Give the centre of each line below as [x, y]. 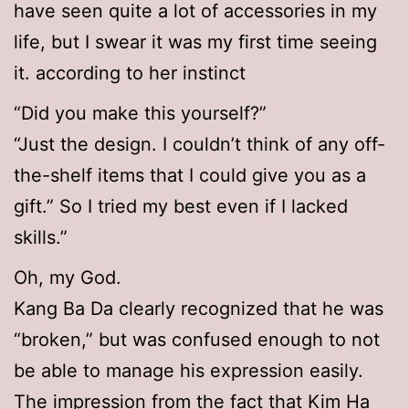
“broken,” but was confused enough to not [197, 340]
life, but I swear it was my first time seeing [195, 42]
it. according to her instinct [130, 73]
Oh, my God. [68, 278]
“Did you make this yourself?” [140, 114]
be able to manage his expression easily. [189, 371]
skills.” [41, 238]
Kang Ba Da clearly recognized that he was [199, 309]
